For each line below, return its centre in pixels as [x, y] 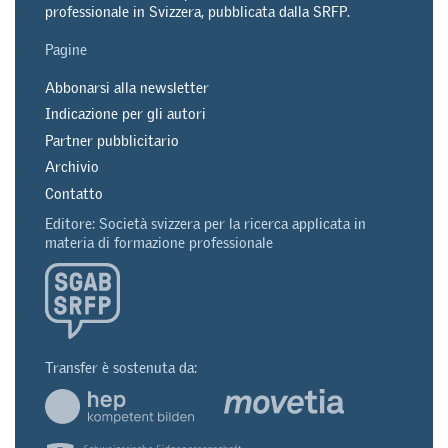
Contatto [74, 193]
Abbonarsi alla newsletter [127, 87]
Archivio [72, 167]
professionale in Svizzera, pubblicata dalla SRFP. [197, 12]
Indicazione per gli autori [125, 114]
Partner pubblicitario [112, 140]
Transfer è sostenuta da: [121, 368]
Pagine [66, 49]
